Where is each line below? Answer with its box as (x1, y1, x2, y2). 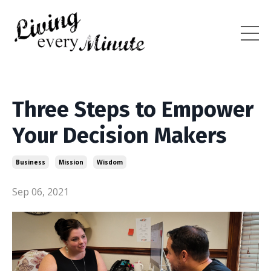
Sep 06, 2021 (12, 184, 69, 198)
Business (16, 157, 45, 166)
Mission (59, 157, 83, 166)
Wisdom (97, 157, 123, 166)
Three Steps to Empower (12, 96, 253, 123)
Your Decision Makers (12, 122, 227, 149)
